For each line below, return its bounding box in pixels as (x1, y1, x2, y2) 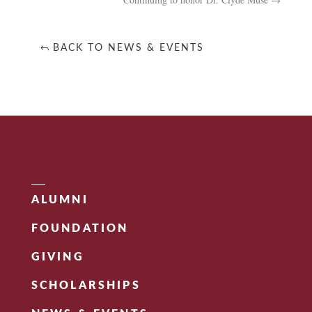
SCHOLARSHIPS (31, 280, 141, 292)
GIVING (31, 251, 84, 263)
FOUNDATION (31, 223, 129, 235)
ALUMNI (31, 194, 88, 206)
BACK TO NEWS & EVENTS (52, 43, 204, 54)
